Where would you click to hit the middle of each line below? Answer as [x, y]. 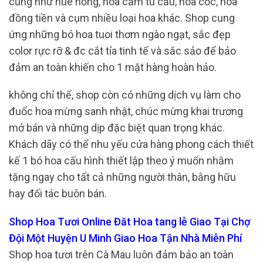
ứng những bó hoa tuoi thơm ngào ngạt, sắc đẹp [120, 34]
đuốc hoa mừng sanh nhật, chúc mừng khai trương [126, 112]
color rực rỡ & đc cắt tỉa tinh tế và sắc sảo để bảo [122, 50]
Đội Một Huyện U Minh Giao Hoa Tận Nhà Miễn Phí [125, 238]
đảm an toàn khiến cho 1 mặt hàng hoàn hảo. [113, 67]
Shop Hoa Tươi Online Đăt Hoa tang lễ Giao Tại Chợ [129, 221]
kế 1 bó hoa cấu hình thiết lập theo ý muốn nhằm [121, 161]
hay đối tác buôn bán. [58, 194]
